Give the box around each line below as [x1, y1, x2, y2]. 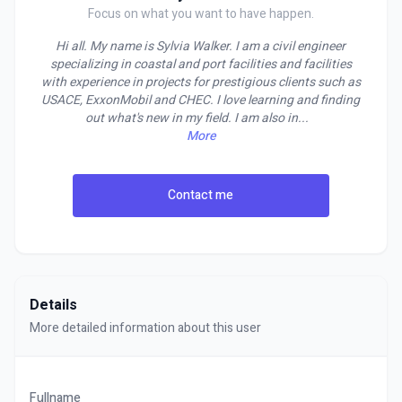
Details [30, 294, 77, 316]
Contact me [168, 186, 234, 205]
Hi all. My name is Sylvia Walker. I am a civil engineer [56, 37, 346, 56]
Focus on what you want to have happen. [87, 4, 314, 23]
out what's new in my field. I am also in [84, 109, 298, 127]
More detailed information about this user [30, 319, 261, 337]
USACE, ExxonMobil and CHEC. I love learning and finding [41, 91, 361, 109]
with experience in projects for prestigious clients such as [40, 73, 361, 92]
